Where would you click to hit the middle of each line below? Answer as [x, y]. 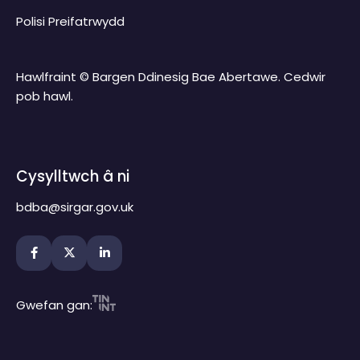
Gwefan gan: [54, 305]
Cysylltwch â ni [73, 176]
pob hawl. [45, 96]
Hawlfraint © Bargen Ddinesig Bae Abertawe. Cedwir [171, 76]
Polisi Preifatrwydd [70, 21]
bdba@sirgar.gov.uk [75, 207]
